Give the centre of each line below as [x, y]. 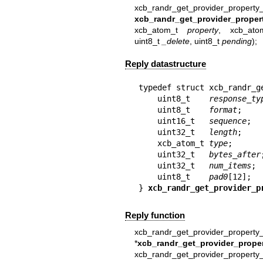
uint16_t [183, 121]
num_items [230, 166]
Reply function [155, 215]
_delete [176, 41]
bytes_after [235, 155]
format [223, 110]
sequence [227, 121]
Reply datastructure [165, 64]
